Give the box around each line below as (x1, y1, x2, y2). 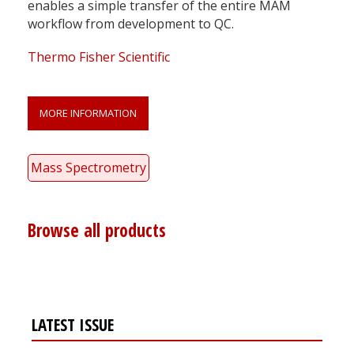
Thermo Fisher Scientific (28, 47, 170, 66)
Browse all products (28, 217, 166, 243)
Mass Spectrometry (31, 158, 146, 176)
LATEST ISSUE (32, 313, 114, 336)
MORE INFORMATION (40, 105, 137, 120)
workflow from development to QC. (28, 14, 234, 32)
